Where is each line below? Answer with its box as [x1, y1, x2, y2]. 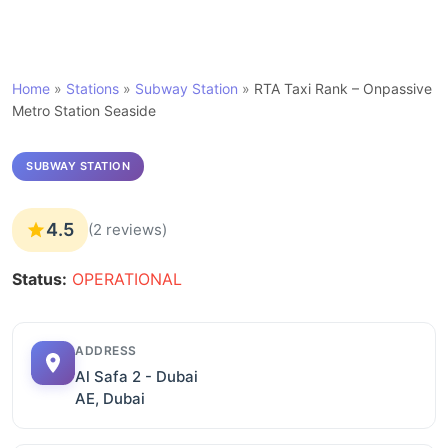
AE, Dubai [75, 389, 145, 408]
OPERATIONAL [72, 269, 182, 289]
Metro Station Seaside [12, 102, 156, 119]
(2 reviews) [88, 220, 167, 239]
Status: [12, 269, 67, 289]
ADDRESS [75, 343, 137, 358]
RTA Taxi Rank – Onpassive [254, 80, 432, 97]
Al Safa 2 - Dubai [75, 367, 198, 386]
